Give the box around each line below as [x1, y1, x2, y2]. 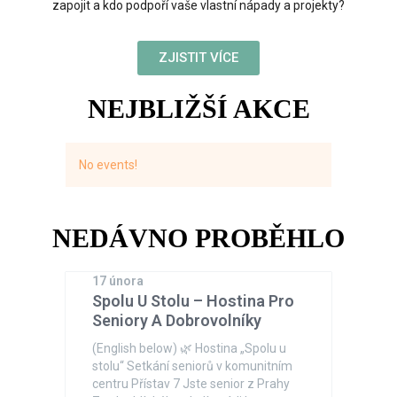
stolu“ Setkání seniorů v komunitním [92, 359, 293, 373]
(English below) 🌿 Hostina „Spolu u [92, 341, 287, 355]
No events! [79, 158, 138, 172]
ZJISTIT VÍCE [159, 50, 238, 66]
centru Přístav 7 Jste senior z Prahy [92, 377, 291, 391]
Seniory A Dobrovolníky [92, 311, 262, 330]
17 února [92, 274, 144, 288]
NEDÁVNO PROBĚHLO [52, 223, 345, 253]
